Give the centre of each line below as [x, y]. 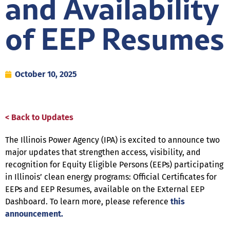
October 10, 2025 [46, 74]
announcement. [34, 214]
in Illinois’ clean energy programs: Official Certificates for [111, 177]
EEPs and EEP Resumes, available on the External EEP [105, 189]
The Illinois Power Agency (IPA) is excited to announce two [112, 140]
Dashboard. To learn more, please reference [88, 202]
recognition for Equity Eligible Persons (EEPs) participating [114, 165]
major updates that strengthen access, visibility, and [103, 152]
